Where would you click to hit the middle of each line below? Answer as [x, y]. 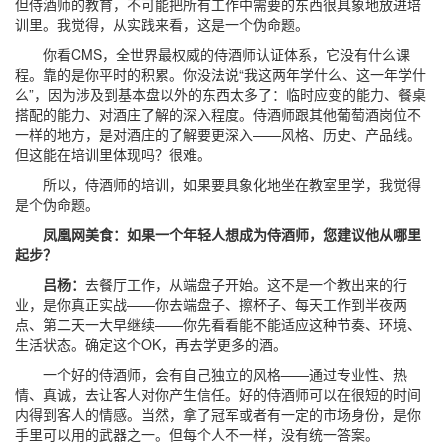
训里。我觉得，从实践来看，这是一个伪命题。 [162, 24]
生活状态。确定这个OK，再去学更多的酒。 [151, 344]
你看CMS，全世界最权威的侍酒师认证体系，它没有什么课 [212, 54]
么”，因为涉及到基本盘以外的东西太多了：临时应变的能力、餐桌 [220, 94]
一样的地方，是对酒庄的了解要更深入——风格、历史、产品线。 [218, 134]
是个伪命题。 [57, 204]
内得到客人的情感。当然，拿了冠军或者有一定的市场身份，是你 [218, 414]
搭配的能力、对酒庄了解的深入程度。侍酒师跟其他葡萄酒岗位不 [218, 114]
